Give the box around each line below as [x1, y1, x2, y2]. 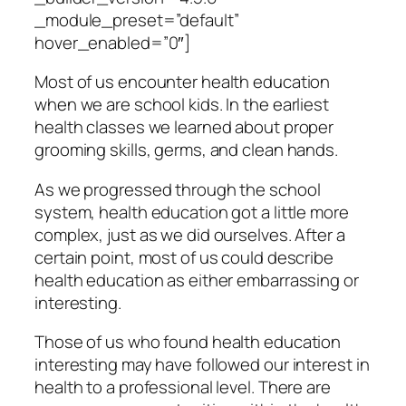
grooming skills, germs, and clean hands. [34, 138, 338, 162]
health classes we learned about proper [34, 115, 334, 140]
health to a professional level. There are [34, 375, 331, 400]
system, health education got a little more [34, 199, 349, 224]
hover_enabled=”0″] [34, 30, 191, 54]
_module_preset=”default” [34, 7, 239, 32]
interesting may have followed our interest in [34, 353, 370, 377]
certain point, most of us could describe [34, 245, 333, 269]
